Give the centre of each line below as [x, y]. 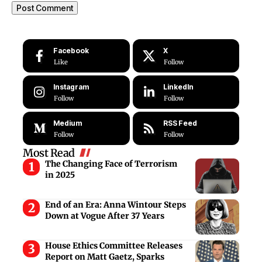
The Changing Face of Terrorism [111, 164]
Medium [68, 123]
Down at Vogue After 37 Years [104, 216]
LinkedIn [178, 87]
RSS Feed [180, 123]
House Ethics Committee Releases [113, 246]
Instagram [71, 87]
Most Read [49, 153]
